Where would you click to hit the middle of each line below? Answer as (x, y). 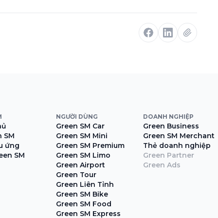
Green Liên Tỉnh (85, 185)
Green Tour (76, 175)
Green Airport (81, 165)
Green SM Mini (82, 136)
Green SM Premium (91, 146)
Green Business (171, 126)
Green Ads (162, 165)
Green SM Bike (82, 194)
